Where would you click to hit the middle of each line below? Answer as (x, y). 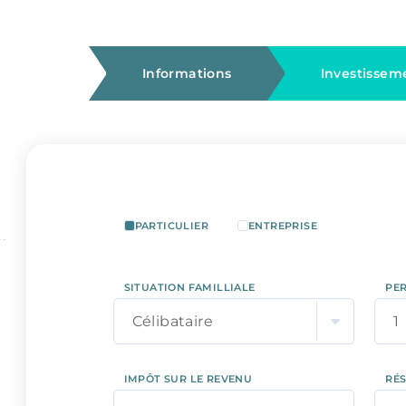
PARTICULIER (171, 226)
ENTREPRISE (282, 226)
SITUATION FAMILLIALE (189, 287)
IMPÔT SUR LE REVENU (188, 379)
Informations (187, 73)
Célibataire (172, 321)
